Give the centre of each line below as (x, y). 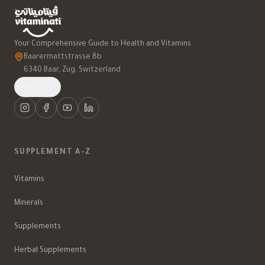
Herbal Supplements (50, 251)
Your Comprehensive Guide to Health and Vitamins (103, 44)
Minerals (29, 203)
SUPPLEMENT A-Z (53, 152)
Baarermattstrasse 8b (63, 57)
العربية (41, 87)
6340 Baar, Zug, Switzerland (72, 70)
